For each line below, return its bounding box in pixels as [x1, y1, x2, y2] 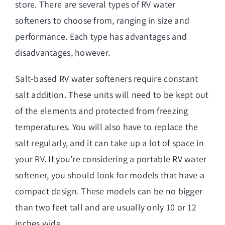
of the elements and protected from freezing [15, 104, 188, 117]
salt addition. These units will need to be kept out [15, 88, 209, 100]
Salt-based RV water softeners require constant [15, 72, 198, 84]
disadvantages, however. [15, 46, 110, 58]
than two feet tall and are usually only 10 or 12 [15, 201, 196, 213]
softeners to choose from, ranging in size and [15, 14, 190, 26]
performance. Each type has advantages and [15, 30, 187, 42]
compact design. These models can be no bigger [15, 185, 203, 197]
